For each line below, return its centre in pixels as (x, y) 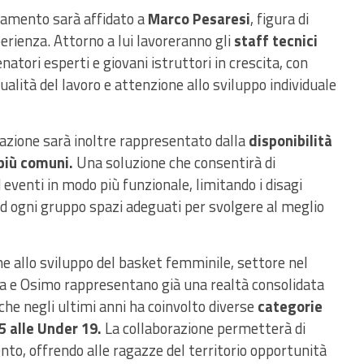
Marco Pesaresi (199, 19)
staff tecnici (276, 41)
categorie (288, 306)
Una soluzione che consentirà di (174, 162)
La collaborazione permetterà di (204, 328)
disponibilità (290, 141)
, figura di (279, 19)
